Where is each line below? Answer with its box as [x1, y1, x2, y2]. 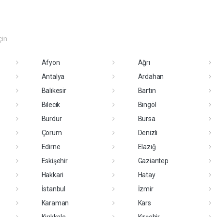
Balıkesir [41, 86, 66, 94]
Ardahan [138, 72, 164, 80]
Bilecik [41, 100, 61, 108]
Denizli [138, 128, 158, 137]
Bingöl [138, 100, 156, 108]
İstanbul [41, 185, 65, 193]
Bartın [138, 86, 156, 94]
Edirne [41, 142, 61, 151]
